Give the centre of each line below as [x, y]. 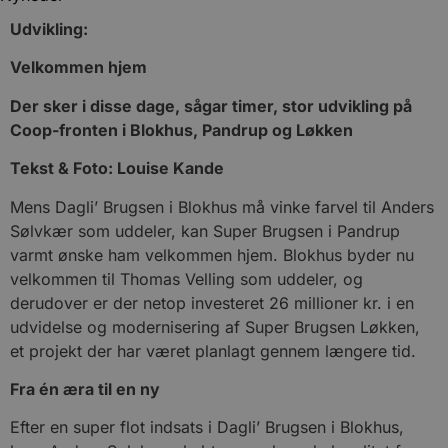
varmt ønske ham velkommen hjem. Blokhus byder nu [212, 254]
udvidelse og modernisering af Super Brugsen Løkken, [215, 326]
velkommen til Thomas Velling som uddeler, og [186, 278]
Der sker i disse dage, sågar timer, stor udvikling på [211, 105]
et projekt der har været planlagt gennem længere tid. [213, 350]
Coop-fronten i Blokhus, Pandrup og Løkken [181, 129]
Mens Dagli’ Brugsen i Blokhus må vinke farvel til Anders [222, 206]
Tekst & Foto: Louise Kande [117, 168]
